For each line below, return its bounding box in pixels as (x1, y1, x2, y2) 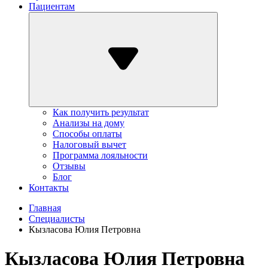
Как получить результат (53, 107, 149, 117)
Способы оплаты (53, 129, 122, 139)
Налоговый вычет (53, 139, 126, 150)
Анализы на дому (53, 118, 124, 128)
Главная (29, 203, 61, 213)
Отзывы (53, 161, 86, 171)
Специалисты (29, 214, 85, 224)
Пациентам (29, 1, 75, 11)
